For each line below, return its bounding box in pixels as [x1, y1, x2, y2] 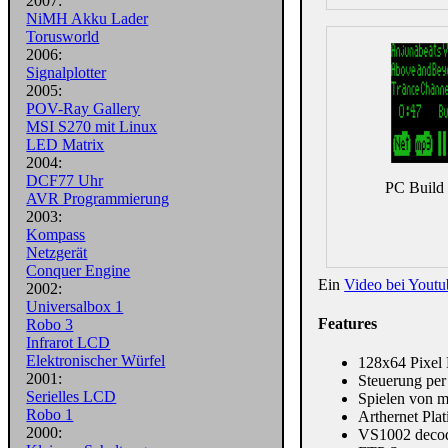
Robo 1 [26, 406, 74, 424]
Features [318, 315, 378, 332]
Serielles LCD [26, 388, 117, 406]
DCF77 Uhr [26, 172, 104, 190]
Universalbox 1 [26, 298, 124, 316]
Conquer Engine [26, 262, 131, 280]
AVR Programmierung [26, 190, 170, 208]
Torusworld [26, 28, 100, 46]
